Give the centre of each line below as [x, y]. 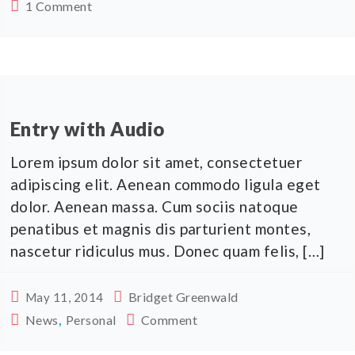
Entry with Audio [88, 128]
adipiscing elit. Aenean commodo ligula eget [166, 184]
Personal [91, 319]
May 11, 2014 [64, 297]
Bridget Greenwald [183, 296]
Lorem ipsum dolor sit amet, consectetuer [157, 162]
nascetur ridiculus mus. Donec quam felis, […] [168, 250]
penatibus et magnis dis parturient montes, [161, 228]
